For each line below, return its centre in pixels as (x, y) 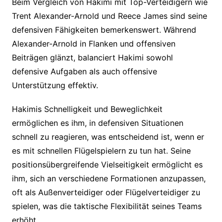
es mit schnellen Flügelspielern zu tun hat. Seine (101, 151)
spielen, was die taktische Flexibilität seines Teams (107, 206)
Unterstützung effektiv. (55, 85)
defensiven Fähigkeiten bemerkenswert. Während (104, 30)
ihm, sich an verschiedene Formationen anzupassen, (109, 179)
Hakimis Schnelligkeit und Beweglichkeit (87, 109)
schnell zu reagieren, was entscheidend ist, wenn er (108, 137)
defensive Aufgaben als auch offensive (84, 72)
